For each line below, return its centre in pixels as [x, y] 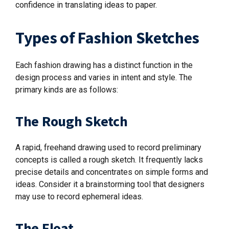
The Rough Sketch [72, 121]
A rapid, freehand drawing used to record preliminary [108, 147]
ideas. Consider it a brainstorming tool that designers [110, 184]
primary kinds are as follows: [67, 90]
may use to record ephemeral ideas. [79, 197]
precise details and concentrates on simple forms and [112, 172]
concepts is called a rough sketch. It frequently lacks [109, 160]
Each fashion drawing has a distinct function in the [104, 65]
